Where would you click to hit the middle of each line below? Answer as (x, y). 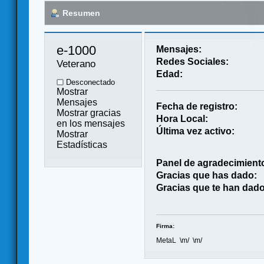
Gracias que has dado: (207, 175)
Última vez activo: (196, 131)
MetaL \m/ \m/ (179, 240)
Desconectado (89, 82)
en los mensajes (91, 123)
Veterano (76, 63)
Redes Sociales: (193, 61)
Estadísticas (82, 144)
